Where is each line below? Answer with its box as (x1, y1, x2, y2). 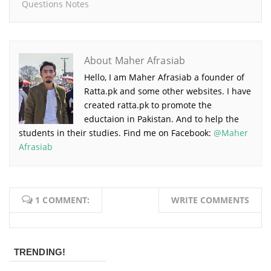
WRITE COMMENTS (171, 194, 249, 206)
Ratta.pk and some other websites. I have (84, 85, 251, 97)
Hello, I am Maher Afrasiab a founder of (84, 71, 244, 83)
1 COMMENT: (33, 194, 90, 206)
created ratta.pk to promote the (84, 99, 212, 111)
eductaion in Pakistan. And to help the (84, 113, 239, 125)
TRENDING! (14, 246, 65, 257)
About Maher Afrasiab (84, 53, 185, 67)
